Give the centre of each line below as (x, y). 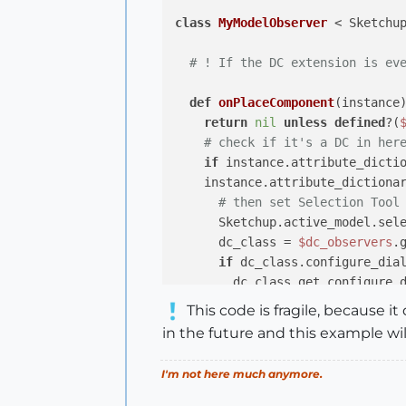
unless (305, 122)
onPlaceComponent (276, 102)
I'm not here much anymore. (242, 374)
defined (360, 122)
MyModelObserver (273, 23)
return (226, 122)
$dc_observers (345, 242)
